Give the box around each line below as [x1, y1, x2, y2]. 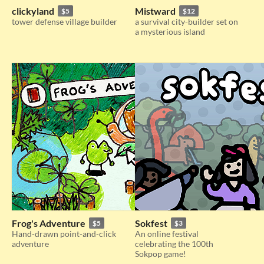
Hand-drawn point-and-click [12, 229, 116, 239]
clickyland [12, 5, 54, 16]
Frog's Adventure [12, 217, 85, 229]
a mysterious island [135, 27, 205, 37]
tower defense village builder [12, 16, 117, 27]
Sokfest [135, 217, 167, 229]
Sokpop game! [135, 249, 186, 259]
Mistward [135, 5, 176, 16]
